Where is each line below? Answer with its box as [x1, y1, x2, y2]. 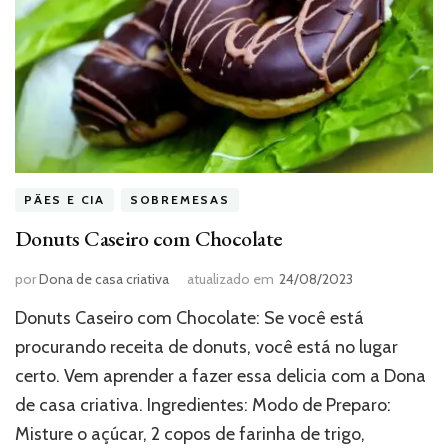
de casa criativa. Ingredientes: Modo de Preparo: [15, 393, 391, 416]
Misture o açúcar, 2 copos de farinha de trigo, [15, 422, 365, 445]
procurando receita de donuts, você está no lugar [15, 335, 398, 358]
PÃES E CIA [24, 192, 105, 208]
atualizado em [187, 269, 274, 288]
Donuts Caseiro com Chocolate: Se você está [15, 306, 364, 329]
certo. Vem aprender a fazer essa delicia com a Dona [15, 364, 426, 387]
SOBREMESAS [129, 192, 230, 208]
